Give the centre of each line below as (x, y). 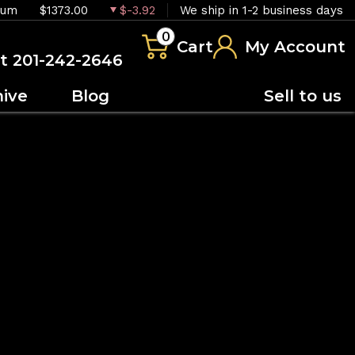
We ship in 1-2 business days (261, 10)
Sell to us (303, 95)
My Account (295, 46)
